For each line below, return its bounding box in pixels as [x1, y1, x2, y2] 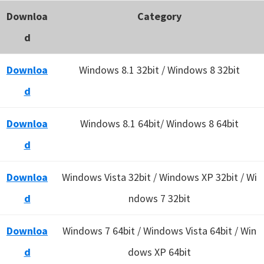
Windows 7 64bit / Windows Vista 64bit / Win [62, 224, 256, 237]
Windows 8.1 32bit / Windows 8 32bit [78, 63, 240, 77]
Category [137, 9, 181, 23]
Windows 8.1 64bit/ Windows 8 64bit [80, 117, 239, 130]
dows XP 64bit [127, 245, 191, 259]
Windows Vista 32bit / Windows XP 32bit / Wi [61, 170, 257, 184]
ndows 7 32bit [128, 192, 190, 205]
